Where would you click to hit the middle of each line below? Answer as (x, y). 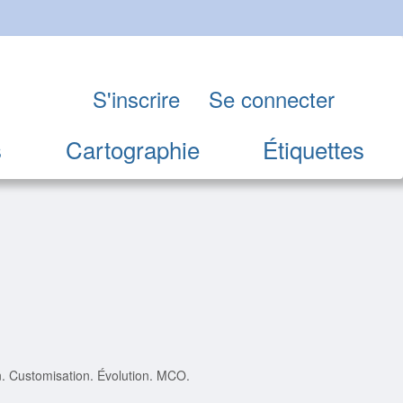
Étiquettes (314, 149)
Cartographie (132, 149)
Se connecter (272, 99)
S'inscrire (136, 99)
